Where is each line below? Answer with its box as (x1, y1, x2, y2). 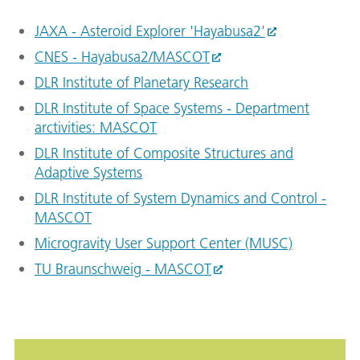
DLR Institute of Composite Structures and (35, 144, 293, 163)
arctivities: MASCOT (35, 118, 157, 137)
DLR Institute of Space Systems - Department (35, 99, 309, 118)
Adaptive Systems (35, 163, 142, 182)
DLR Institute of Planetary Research (35, 73, 248, 92)
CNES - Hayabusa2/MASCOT (35, 47, 210, 67)
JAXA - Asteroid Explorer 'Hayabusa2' (35, 22, 265, 41)
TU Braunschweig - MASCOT (35, 260, 211, 279)
